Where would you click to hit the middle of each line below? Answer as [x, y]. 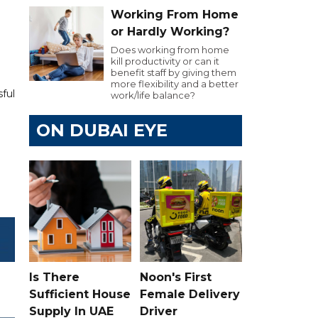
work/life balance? [153, 95]
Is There [54, 277]
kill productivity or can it [165, 61]
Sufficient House [80, 294]
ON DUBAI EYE [102, 130]
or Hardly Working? [170, 32]
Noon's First [176, 277]
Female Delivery [190, 294]
